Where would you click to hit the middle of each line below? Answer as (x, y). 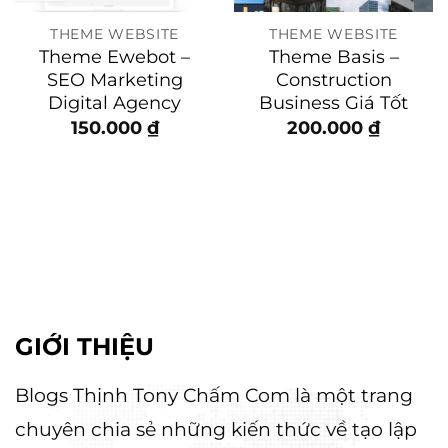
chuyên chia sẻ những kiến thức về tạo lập (216, 429)
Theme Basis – (333, 57)
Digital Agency (114, 103)
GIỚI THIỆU (84, 345)
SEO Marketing (114, 80)
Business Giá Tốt (333, 103)
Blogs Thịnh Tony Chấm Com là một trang (214, 395)
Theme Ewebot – (114, 57)
